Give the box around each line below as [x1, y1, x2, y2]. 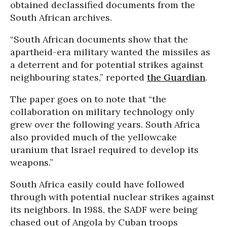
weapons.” [10, 157, 53, 168]
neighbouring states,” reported [10, 71, 147, 83]
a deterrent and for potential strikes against [10, 59, 203, 70]
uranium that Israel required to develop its [10, 144, 199, 156]
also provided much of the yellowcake [10, 131, 177, 143]
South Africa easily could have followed [10, 178, 184, 190]
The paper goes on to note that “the [10, 93, 166, 105]
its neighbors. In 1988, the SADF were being [10, 204, 198, 215]
